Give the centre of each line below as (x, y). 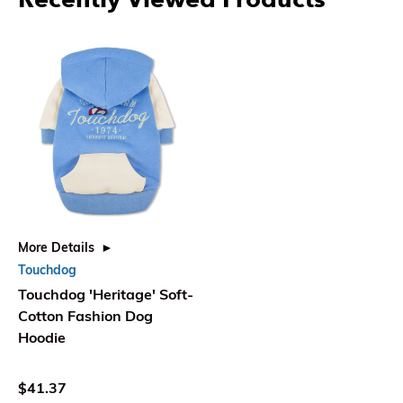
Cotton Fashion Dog (85, 316)
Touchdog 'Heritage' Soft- (106, 295)
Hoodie (42, 338)
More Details (56, 248)
